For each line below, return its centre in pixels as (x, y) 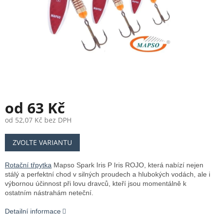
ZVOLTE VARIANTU (42, 143)
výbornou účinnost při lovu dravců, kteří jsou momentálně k (96, 184)
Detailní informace (33, 211)
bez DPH (57, 120)
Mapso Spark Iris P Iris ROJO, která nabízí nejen (127, 165)
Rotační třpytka (28, 165)
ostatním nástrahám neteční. (49, 193)
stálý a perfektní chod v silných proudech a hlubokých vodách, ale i (108, 174)
